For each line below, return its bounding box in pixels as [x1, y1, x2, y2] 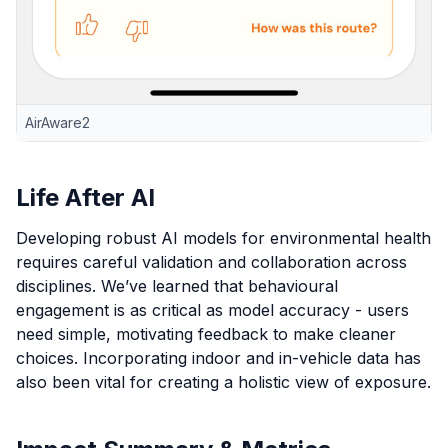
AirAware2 [25, 114, 90, 132]
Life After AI [16, 183, 155, 213]
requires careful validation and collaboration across [16, 252, 407, 273]
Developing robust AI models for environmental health [16, 228, 431, 249]
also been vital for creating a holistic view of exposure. [16, 372, 431, 393]
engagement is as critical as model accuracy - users [16, 300, 409, 321]
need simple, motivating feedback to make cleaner [16, 324, 396, 345]
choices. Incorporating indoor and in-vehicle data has [16, 348, 421, 369]
